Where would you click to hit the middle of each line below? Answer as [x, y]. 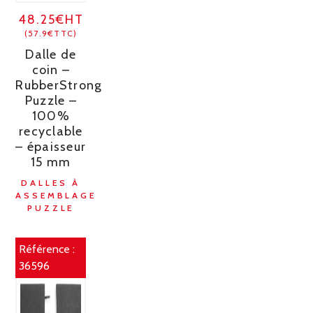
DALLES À [51, 182]
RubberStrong [59, 85]
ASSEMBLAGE [56, 195]
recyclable [51, 131]
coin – [51, 70]
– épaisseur [51, 146]
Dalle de [51, 54]
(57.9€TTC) [51, 33]
